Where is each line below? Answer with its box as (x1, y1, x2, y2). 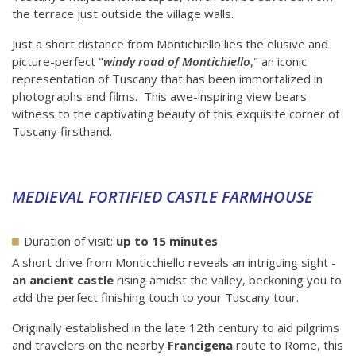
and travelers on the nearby (12, 337, 168, 354)
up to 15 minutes (113, 233, 218, 250)
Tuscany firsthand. (12, 123, 112, 140)
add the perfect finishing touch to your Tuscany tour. (12, 289, 299, 306)
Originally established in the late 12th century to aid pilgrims (12, 319, 339, 336)
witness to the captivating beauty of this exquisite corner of (12, 106, 339, 122)
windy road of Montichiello (103, 53, 250, 70)
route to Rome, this (233, 337, 343, 354)
